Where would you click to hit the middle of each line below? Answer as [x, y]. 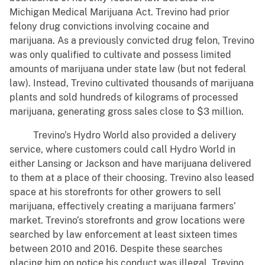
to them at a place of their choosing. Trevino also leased [132, 178]
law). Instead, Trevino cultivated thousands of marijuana [132, 83]
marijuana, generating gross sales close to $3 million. [127, 112]
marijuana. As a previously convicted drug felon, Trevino [132, 41]
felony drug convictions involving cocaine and [109, 27]
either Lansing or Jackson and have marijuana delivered [130, 164]
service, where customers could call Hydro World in [122, 150]
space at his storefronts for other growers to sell [115, 192]
